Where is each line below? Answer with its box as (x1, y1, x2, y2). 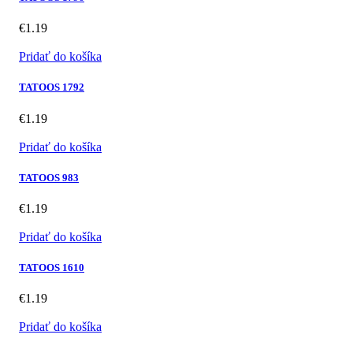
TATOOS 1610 (19, 262, 84, 274)
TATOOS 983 (19, 171, 79, 184)
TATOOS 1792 (19, 81, 84, 94)
